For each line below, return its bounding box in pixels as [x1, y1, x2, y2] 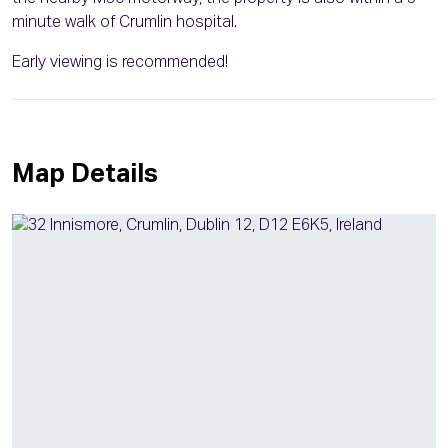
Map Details [12, 162, 158, 189]
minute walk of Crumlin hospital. [12, 15, 237, 32]
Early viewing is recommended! [12, 55, 228, 72]
